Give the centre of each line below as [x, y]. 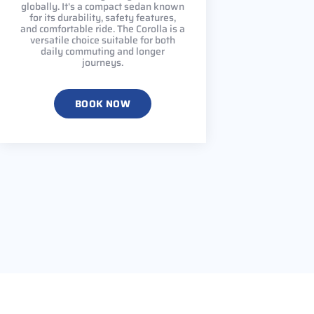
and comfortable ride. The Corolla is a [103, 28]
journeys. [103, 62]
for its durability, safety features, [103, 17]
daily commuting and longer [103, 51]
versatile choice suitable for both [103, 40]
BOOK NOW [103, 103]
